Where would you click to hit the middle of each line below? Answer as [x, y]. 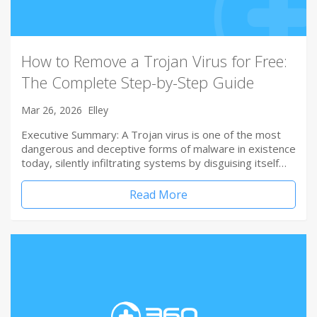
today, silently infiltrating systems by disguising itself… [154, 162]
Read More [158, 194]
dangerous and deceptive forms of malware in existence [158, 148]
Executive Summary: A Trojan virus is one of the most [151, 134]
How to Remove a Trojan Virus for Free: [154, 60]
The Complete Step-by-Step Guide [138, 82]
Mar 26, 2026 [52, 110]
